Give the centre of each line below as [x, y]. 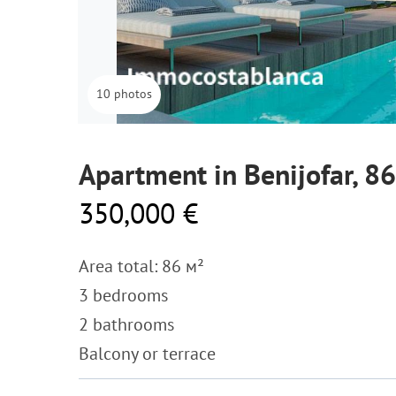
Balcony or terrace [147, 354]
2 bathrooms [126, 324]
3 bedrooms [123, 295]
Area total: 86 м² [141, 266]
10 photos [124, 94]
